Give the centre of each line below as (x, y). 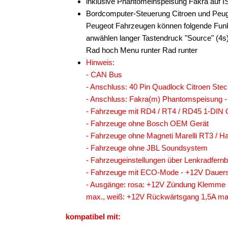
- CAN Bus (104, 75)
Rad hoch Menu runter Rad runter (142, 50)
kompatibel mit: (93, 217)
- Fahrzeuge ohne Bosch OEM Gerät (147, 123)
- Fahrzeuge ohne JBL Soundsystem (147, 148)
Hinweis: (100, 62)
